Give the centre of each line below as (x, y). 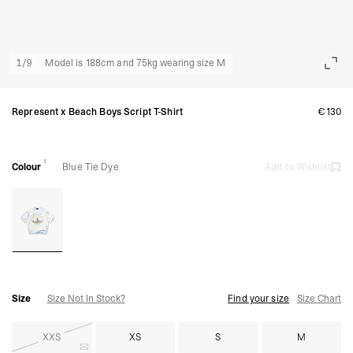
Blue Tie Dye (91, 167)
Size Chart (319, 299)
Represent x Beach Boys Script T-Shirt (97, 112)
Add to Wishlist (298, 167)
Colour (26, 167)
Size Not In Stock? (86, 299)
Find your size (258, 299)
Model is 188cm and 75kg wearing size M (136, 63)
